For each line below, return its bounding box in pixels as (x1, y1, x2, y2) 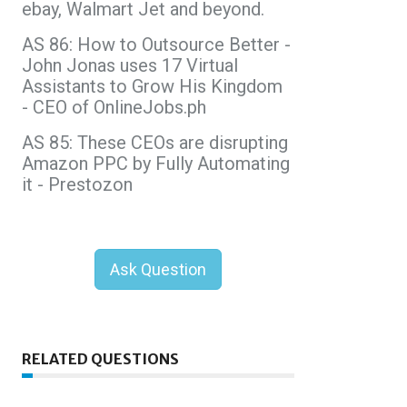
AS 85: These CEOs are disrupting (22, 131, 288, 154)
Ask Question (110, 259, 206, 279)
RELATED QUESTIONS (22, 349, 179, 368)
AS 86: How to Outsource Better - (22, 33, 291, 55)
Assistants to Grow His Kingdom (22, 74, 283, 97)
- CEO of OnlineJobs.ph (22, 95, 206, 118)
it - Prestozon (22, 173, 133, 195)
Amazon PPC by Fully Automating (22, 152, 290, 174)
